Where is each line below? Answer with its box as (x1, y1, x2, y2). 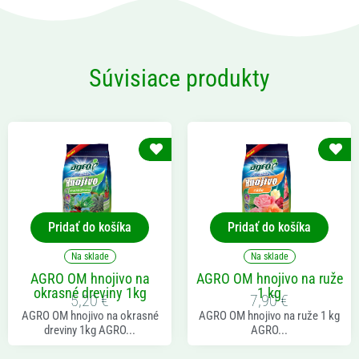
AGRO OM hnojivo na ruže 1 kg (199, 308, 340, 323)
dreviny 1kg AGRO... (44, 322, 135, 337)
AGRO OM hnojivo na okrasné (21, 308, 159, 323)
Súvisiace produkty (89, 64, 270, 93)
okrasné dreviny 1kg (33, 284, 147, 301)
